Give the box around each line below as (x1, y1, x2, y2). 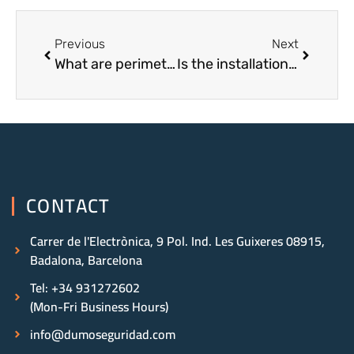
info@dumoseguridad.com (29, 322, 175, 347)
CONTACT (26, 188, 111, 224)
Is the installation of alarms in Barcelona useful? (288, 55, 297, 73)
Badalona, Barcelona (29, 248, 142, 273)
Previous (55, 36, 105, 52)
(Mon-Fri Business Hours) (29, 295, 168, 319)
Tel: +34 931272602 (29, 276, 140, 300)
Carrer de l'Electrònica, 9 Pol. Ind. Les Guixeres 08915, (29, 229, 325, 254)
